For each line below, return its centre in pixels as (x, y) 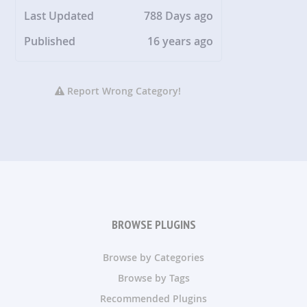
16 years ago (181, 41)
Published (50, 41)
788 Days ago (179, 15)
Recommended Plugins (153, 298)
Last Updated (59, 15)
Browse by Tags (153, 278)
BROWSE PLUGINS (153, 224)
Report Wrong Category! (123, 90)
